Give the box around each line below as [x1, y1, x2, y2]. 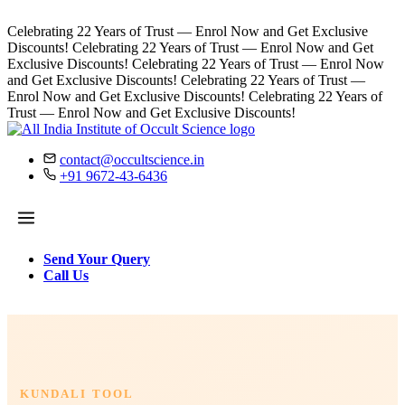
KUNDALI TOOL [20, 387, 134, 400]
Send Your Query [43, 251, 150, 267]
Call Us [43, 268, 89, 283]
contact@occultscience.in [60, 152, 204, 167]
